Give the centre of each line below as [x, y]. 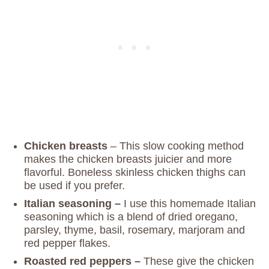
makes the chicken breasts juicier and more [128, 159]
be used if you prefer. [74, 186]
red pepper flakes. [67, 243]
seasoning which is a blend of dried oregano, [131, 217]
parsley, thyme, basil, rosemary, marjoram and [134, 230]
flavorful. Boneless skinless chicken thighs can [135, 173]
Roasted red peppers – [84, 261]
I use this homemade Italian [190, 204]
